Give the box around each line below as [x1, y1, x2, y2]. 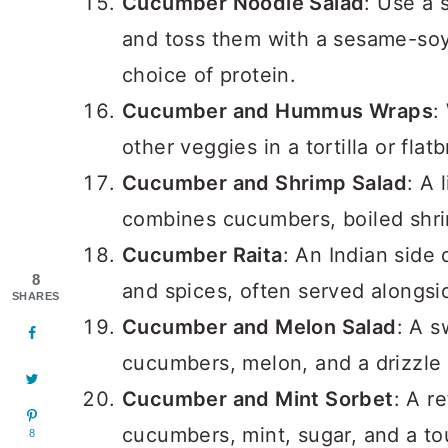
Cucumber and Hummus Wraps [122, 99, 433, 123]
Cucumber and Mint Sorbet [122, 387, 394, 411]
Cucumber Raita [122, 243, 283, 267]
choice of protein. [122, 63, 297, 87]
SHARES [12, 290, 60, 302]
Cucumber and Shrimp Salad [122, 171, 407, 195]
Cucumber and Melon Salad [122, 315, 397, 339]
